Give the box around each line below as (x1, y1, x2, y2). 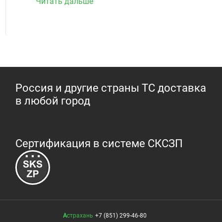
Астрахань (66, 212, 93, 219)
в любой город (15, 95, 90, 107)
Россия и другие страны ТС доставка (15, 82, 206, 94)
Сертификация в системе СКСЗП (15, 137, 183, 150)
